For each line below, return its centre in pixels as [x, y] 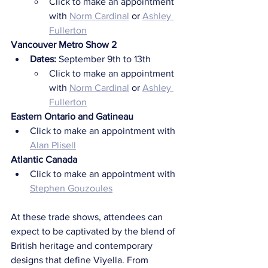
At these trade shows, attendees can [88, 217]
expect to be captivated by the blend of [94, 231]
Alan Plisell [53, 145]
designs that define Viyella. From [81, 260]
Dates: [44, 59]
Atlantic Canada [44, 159]
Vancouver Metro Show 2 [64, 45]
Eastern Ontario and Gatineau [72, 116]
